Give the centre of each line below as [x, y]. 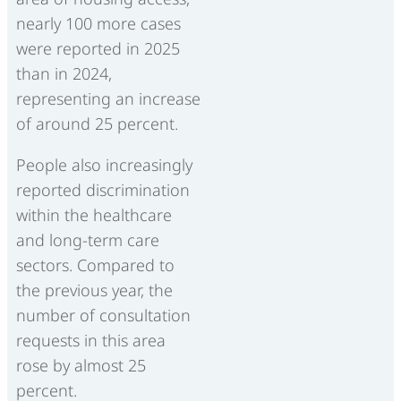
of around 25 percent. [97, 124]
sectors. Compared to [95, 265]
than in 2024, [64, 74]
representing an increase [108, 99]
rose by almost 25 [81, 366]
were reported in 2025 [98, 49]
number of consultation [103, 316]
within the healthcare [94, 215]
